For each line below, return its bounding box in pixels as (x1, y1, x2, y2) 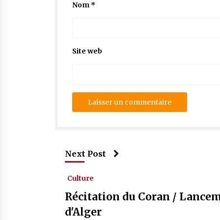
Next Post (65, 149, 106, 159)
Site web (72, 47, 102, 55)
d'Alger (65, 205, 102, 219)
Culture (67, 174, 94, 183)
